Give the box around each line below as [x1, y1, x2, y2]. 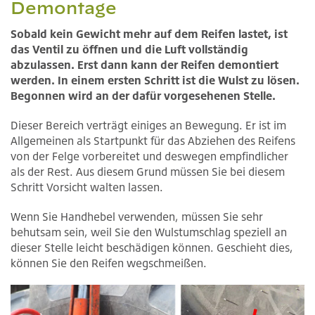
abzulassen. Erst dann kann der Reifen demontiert [11, 57, 278, 72]
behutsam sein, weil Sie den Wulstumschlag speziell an [11, 224, 287, 239]
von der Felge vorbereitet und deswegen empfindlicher [11, 148, 288, 163]
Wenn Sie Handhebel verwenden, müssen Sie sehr [11, 209, 263, 224]
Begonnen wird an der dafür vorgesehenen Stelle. [11, 88, 276, 103]
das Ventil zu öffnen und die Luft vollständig [11, 41, 248, 56]
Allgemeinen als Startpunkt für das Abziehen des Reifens [11, 133, 295, 148]
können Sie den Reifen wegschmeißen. [11, 255, 207, 270]
